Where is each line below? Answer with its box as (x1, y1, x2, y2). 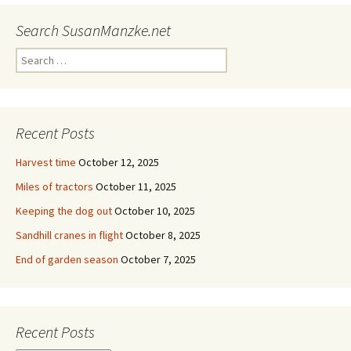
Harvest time (16, 155, 76, 169)
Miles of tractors (16, 179, 93, 194)
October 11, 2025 (96, 179, 176, 194)
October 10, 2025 (114, 204, 195, 218)
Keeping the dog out (16, 204, 112, 218)
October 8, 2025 (125, 228, 201, 242)
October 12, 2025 (78, 155, 159, 169)
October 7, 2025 (121, 252, 196, 266)
